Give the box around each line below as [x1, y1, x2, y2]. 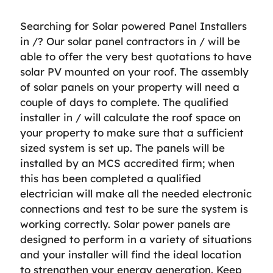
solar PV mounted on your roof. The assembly [20, 65, 249, 78]
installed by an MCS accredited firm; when [20, 157, 235, 169]
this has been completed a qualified [20, 172, 201, 185]
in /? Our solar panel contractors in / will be [20, 35, 240, 48]
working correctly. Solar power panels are [20, 218, 230, 230]
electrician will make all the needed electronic [20, 187, 252, 200]
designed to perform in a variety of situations [20, 233, 252, 246]
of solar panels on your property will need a [20, 80, 239, 93]
